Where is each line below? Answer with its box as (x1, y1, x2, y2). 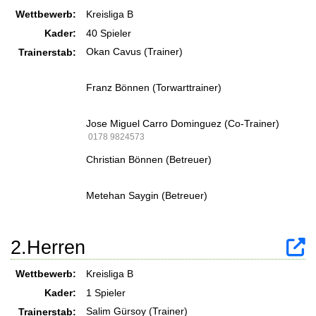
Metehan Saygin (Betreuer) (86, 189, 207, 201)
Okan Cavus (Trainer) (86, 45, 183, 57)
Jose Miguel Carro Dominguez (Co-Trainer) (86, 117, 279, 129)
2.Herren (11, 236, 85, 258)
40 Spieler (86, 27, 131, 39)
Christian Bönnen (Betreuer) (86, 153, 212, 165)
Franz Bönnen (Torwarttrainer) (86, 81, 221, 93)
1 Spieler (86, 286, 126, 298)
